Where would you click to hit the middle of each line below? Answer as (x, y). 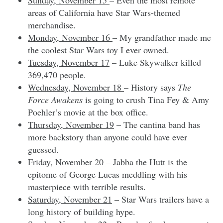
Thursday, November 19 (71, 124)
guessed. (43, 149)
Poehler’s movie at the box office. (88, 112)
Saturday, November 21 (70, 199)
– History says (151, 87)
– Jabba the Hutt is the (147, 162)
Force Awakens (55, 99)
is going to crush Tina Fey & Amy (146, 99)
